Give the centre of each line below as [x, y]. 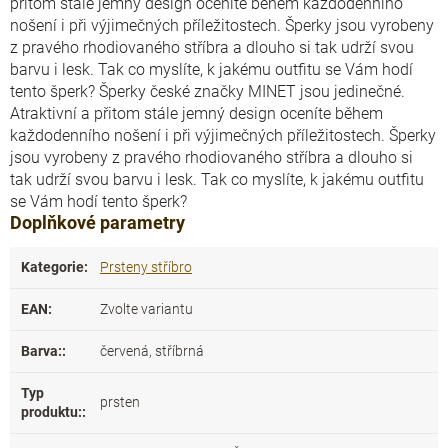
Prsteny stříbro [146, 267]
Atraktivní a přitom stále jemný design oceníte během [196, 113]
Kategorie [52, 267]
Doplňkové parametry [97, 222]
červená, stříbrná [152, 351]
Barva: [41, 351]
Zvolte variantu [146, 309]
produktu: [51, 412]
